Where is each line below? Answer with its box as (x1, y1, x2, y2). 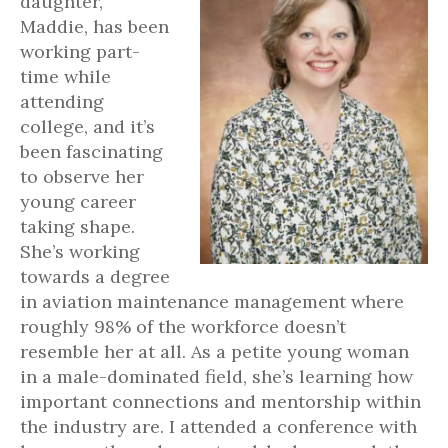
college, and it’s (20, 115, 155, 138)
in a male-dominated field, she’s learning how (20, 365, 413, 388)
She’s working (20, 240, 140, 263)
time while (20, 65, 111, 88)
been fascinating (20, 140, 163, 163)
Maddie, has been (20, 15, 169, 38)
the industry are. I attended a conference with (20, 415, 417, 438)
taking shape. (20, 215, 135, 238)
